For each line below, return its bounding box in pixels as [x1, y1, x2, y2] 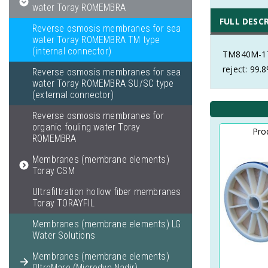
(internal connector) [32, 45, 111, 57]
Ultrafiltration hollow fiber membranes [32, 186, 181, 197]
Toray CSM [32, 165, 75, 176]
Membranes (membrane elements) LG [32, 218, 181, 230]
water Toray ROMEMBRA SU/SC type [32, 78, 174, 89]
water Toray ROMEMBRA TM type [32, 34, 160, 45]
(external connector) [32, 89, 114, 100]
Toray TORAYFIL [32, 197, 95, 209]
